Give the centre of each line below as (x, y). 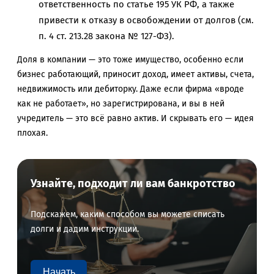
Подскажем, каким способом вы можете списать (128, 215)
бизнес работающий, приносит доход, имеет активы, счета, (135, 75)
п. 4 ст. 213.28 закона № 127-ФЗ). (106, 36)
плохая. (32, 133)
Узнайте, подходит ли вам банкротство (133, 184)
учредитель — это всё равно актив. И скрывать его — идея (135, 119)
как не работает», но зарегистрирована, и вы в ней (121, 104)
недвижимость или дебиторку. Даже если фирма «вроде (131, 89)
